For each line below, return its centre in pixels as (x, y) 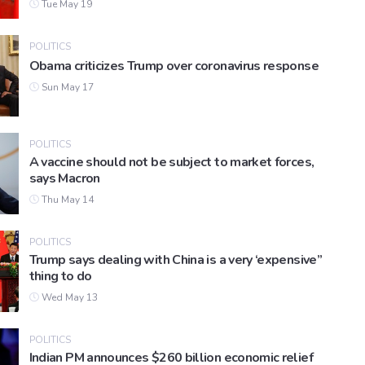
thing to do (60, 277)
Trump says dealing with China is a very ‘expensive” (176, 260)
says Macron (64, 179)
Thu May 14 (66, 200)
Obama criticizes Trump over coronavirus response (174, 66)
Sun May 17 (66, 88)
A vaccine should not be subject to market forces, (172, 163)
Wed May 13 (68, 298)
